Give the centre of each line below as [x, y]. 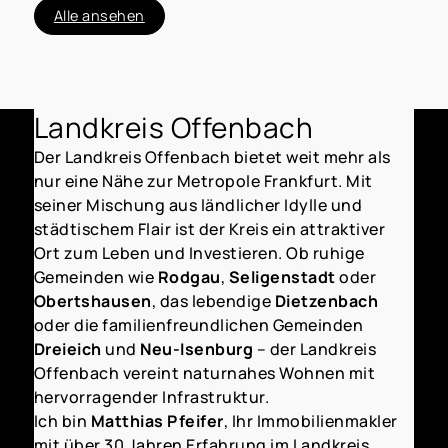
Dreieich [67, 349]
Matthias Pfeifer [157, 421]
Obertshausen [92, 301]
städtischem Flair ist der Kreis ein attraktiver [209, 229]
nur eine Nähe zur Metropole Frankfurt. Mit [203, 181]
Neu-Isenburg [197, 349]
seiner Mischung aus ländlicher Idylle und [198, 205]
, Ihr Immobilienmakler [310, 421]
